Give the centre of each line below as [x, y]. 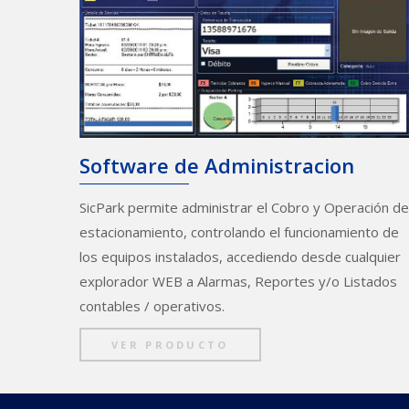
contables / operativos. [152, 305]
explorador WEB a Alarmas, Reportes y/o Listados [238, 281]
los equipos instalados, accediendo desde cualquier [240, 256]
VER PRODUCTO [170, 344]
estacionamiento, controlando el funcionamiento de [239, 231]
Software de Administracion [217, 165]
